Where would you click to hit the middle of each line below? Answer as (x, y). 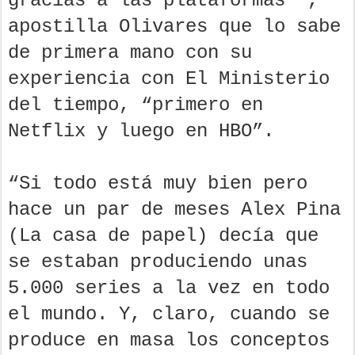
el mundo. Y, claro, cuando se (169, 314)
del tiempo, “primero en (136, 105)
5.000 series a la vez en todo (169, 288)
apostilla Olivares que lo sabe (174, 26)
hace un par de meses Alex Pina (174, 209)
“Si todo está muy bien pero (158, 183)
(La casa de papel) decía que (163, 235)
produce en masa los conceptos (169, 340)
